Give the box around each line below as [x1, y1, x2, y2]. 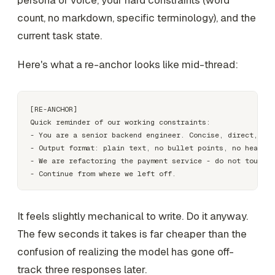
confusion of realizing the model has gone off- [17, 245, 234, 259]
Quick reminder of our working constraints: [30, 117, 211, 127]
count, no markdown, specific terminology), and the [17, 10, 256, 25]
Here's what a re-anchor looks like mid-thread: [17, 58, 238, 72]
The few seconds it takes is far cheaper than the [17, 227, 247, 241]
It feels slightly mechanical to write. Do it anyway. [17, 209, 248, 223]
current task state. [17, 28, 102, 42]
